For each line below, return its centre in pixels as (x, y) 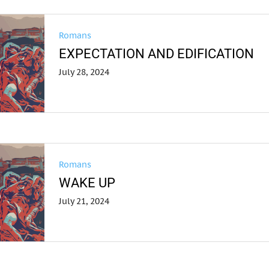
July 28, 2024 (84, 72)
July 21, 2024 (84, 201)
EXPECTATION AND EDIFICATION (157, 54)
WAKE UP (87, 183)
